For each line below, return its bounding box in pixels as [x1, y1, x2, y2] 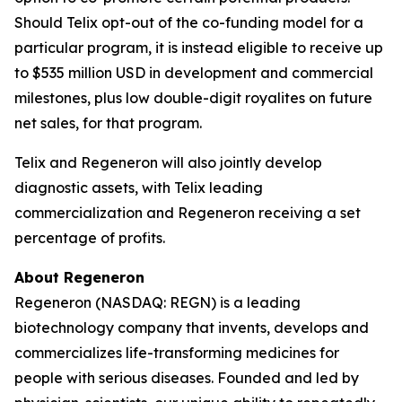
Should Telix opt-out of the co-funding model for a [14, 13, 363, 31]
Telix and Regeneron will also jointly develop [14, 153, 322, 171]
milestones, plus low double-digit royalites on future [14, 89, 372, 107]
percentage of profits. [14, 229, 165, 247]
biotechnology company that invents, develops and [14, 319, 369, 336]
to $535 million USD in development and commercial [14, 64, 373, 82]
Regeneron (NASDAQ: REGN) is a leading [14, 293, 301, 311]
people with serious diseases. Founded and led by [14, 369, 359, 387]
